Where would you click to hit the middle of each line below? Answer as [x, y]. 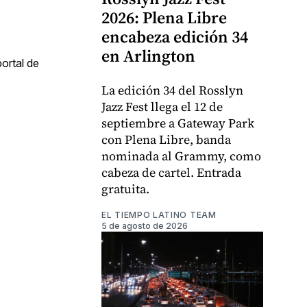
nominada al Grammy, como [181, 156]
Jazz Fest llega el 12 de [162, 107]
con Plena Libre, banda [166, 140]
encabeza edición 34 [175, 37]
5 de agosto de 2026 [145, 226]
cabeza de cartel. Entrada [171, 173]
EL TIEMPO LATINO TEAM [159, 215]
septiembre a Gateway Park [178, 123]
